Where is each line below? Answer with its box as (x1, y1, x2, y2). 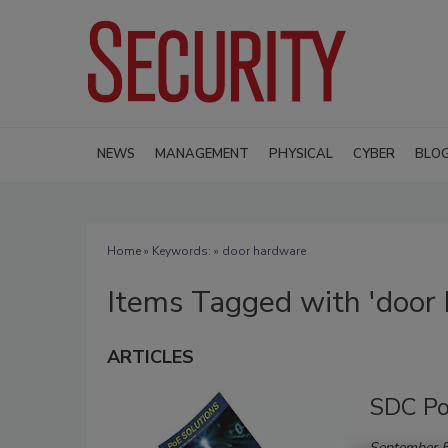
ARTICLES (107, 344, 194, 369)
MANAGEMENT (155, 144, 249, 163)
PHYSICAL (269, 144, 333, 163)
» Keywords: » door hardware (141, 242, 306, 259)
